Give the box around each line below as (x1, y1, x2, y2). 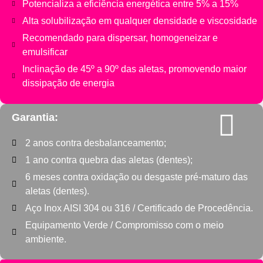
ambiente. (25, 234, 66, 244)
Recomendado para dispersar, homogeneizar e (22, 33, 218, 43)
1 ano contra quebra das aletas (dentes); (25, 154, 193, 165)
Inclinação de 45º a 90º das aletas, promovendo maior (22, 64, 247, 75)
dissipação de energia (22, 78, 114, 89)
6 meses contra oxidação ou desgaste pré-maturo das (25, 171, 248, 182)
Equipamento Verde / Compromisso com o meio (25, 220, 224, 230)
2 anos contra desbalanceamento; (25, 137, 166, 148)
